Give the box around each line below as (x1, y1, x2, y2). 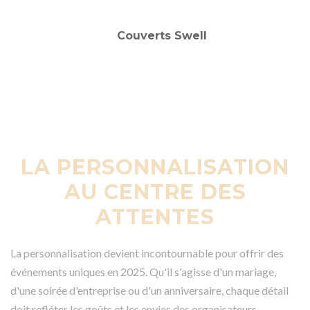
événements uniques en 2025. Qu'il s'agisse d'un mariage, (10, 264, 276, 278)
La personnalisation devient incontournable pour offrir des (10, 246, 284, 259)
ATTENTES (95, 203, 215, 230)
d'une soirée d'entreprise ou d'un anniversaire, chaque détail (10, 283, 289, 297)
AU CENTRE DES (64, 179, 246, 205)
